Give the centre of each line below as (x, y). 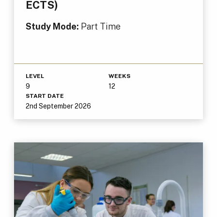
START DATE (45, 96)
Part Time (101, 26)
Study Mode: (53, 26)
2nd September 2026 (58, 106)
